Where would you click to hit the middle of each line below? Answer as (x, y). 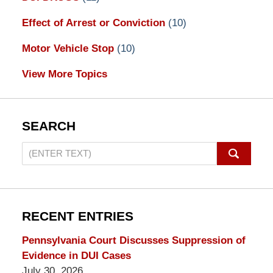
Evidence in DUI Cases (76, 255)
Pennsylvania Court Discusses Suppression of (133, 240)
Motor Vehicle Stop (69, 48)
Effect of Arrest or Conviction (95, 23)
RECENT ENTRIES (77, 217)
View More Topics (64, 74)
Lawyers (40, 210)
